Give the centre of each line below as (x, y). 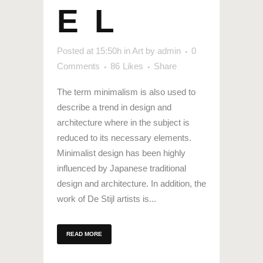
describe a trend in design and (114, 107)
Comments (78, 66)
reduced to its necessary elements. (124, 138)
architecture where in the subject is (123, 123)
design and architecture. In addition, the (131, 184)
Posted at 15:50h (89, 51)
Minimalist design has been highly (121, 153)
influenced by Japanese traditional (122, 168)
